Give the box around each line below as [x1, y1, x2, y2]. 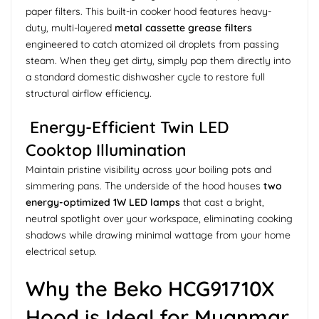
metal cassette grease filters [115, 21, 252, 34]
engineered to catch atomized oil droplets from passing [26, 37, 279, 51]
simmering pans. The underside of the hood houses [26, 179, 263, 192]
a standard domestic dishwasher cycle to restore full [26, 70, 265, 83]
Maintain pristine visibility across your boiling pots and [26, 162, 271, 176]
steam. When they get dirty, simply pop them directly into [26, 53, 291, 67]
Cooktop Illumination [26, 139, 187, 160]
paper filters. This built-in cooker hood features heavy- [26, 4, 271, 18]
